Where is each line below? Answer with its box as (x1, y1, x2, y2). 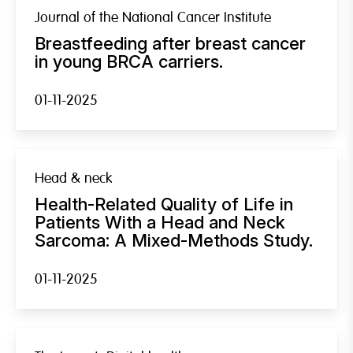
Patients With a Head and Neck (35, 211, 285, 232)
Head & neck (35, 169, 112, 188)
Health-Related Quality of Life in (35, 193, 293, 214)
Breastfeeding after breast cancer (35, 32, 306, 54)
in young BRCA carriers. (35, 50, 223, 72)
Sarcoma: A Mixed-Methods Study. (35, 229, 313, 251)
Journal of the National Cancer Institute (35, 8, 271, 27)
